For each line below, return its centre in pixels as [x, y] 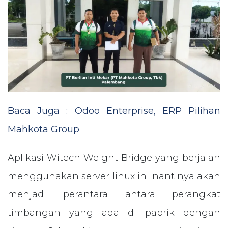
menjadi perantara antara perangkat [114, 195]
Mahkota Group [44, 130]
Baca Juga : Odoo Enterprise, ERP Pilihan [114, 111]
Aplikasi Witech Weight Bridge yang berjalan [114, 158]
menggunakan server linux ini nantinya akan [114, 176]
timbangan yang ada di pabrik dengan [114, 213]
